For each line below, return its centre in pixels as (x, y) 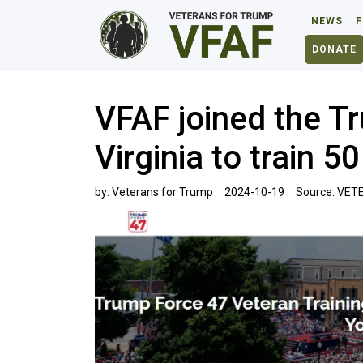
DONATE (335, 49)
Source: (316, 192)
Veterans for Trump (162, 192)
